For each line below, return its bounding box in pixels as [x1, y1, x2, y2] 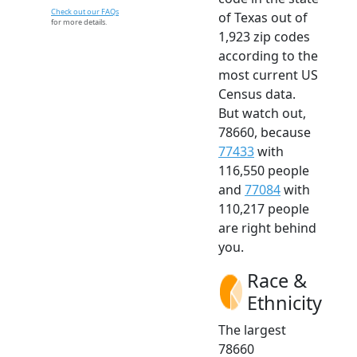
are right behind [218, 218, 316, 237]
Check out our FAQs [51, 6, 119, 17]
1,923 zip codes [218, 27, 310, 45]
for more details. [51, 17, 107, 27]
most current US [218, 65, 318, 84]
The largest [218, 320, 286, 339]
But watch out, [218, 104, 306, 122]
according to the [218, 46, 318, 65]
